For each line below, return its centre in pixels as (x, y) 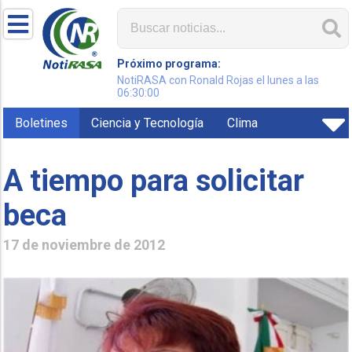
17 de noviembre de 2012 (84, 244)
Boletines (42, 123)
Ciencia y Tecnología (148, 123)
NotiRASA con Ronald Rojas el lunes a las (218, 80)
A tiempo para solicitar (154, 180)
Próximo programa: (169, 64)
